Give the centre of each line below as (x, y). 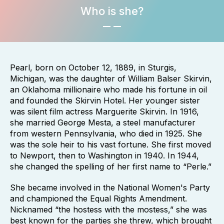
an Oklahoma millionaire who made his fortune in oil (108, 89)
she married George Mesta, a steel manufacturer (103, 122)
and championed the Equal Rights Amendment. (98, 198)
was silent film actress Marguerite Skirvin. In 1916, (104, 111)
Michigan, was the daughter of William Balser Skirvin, (111, 78)
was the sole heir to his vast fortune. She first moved (110, 144)
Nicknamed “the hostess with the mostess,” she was (108, 209)
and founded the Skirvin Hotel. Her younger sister (105, 100)
